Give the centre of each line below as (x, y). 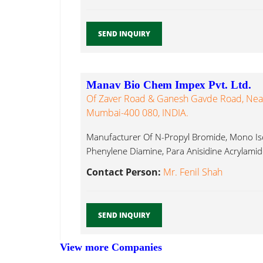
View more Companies (111, 247)
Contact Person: (125, 172)
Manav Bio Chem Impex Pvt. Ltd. (169, 85)
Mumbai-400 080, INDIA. (137, 113)
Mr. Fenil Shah (193, 172)
